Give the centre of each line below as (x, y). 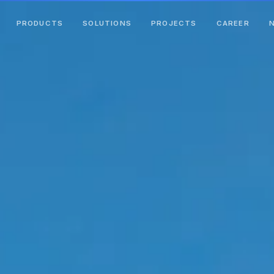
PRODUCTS (40, 23)
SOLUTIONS (107, 23)
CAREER (233, 23)
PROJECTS (174, 23)
